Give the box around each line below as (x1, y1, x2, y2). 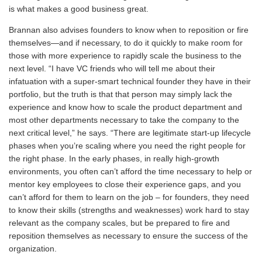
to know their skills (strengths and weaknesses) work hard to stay (9, 205, 249, 215)
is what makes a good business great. (9, 4, 149, 13)
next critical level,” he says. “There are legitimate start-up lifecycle (9, 128, 251, 137)
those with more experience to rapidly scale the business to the (9, 51, 242, 60)
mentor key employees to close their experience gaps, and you (9, 180, 241, 189)
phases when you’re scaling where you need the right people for (9, 141, 246, 150)
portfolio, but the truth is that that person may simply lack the (9, 89, 232, 99)
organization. (9, 244, 57, 253)
